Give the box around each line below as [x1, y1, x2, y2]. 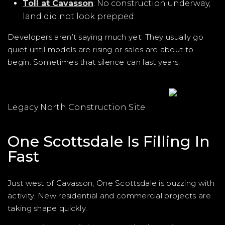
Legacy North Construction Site [8, 102, 146, 112]
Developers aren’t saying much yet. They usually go [8, 32, 203, 42]
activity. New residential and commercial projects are [8, 191, 211, 200]
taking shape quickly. [8, 203, 87, 213]
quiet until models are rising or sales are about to [8, 45, 194, 54]
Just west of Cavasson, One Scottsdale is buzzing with [8, 178, 214, 188]
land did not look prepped [23, 12, 134, 21]
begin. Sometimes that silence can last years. [8, 57, 180, 67]
